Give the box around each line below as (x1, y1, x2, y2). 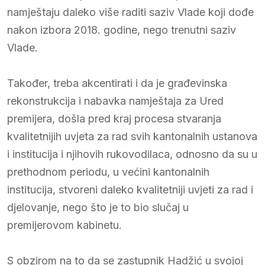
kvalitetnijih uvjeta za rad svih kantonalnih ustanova (7, 130, 257, 143)
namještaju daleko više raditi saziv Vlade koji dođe (7, 5, 254, 18)
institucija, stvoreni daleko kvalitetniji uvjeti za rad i (7, 183, 253, 196)
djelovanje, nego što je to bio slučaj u (7, 201, 189, 214)
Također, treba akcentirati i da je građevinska (7, 76, 227, 89)
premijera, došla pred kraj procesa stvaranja (7, 112, 221, 125)
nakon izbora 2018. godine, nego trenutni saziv (7, 23, 236, 36)
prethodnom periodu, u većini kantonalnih (7, 165, 209, 178)
